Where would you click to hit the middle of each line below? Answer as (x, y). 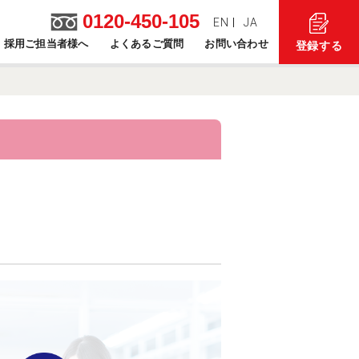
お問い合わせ (236, 44)
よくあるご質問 (147, 44)
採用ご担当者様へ (46, 44)
